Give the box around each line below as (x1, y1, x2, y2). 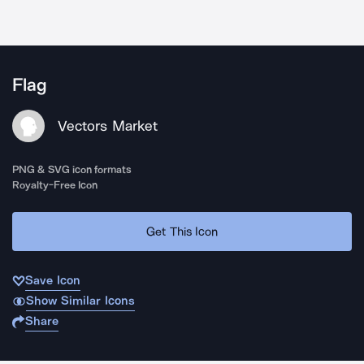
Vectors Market (58, 117, 158, 135)
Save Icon (25, 273, 80, 288)
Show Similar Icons (25, 293, 135, 308)
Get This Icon (146, 223, 218, 239)
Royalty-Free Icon (12, 179, 98, 191)
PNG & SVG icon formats (12, 163, 132, 175)
